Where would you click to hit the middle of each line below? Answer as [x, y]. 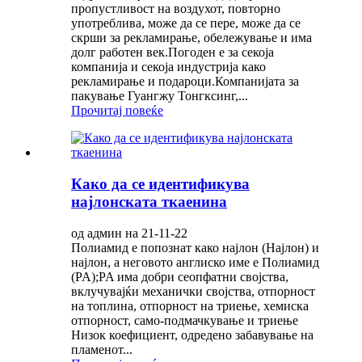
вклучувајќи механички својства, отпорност [193, 291]
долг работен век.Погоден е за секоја [173, 53]
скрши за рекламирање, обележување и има [192, 38]
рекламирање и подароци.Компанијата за [185, 82]
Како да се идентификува [160, 184]
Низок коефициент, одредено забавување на [192, 335]
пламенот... [102, 349]
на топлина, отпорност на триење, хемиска [190, 305]
